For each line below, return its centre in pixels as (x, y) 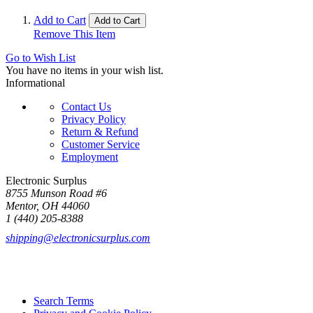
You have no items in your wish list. (85, 70)
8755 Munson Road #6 (56, 193)
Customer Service (101, 144)
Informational (35, 82)
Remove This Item (74, 34)
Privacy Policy (94, 119)
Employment (90, 156)
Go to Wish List (41, 57)
